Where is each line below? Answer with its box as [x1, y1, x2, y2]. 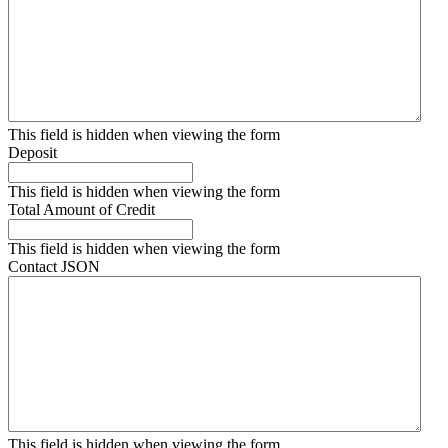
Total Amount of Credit [8, 201, 155, 219]
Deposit [8, 144, 57, 162]
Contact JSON [8, 258, 100, 276]
